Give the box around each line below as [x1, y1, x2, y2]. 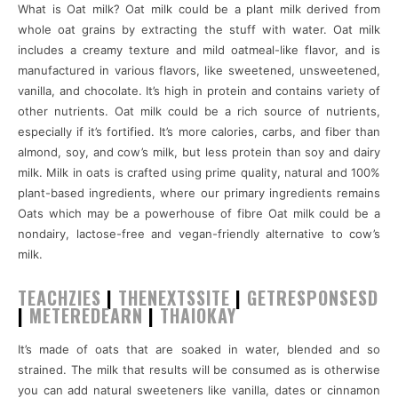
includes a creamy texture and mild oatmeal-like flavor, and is [18, 42, 380, 57]
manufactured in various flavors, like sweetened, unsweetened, [18, 62, 380, 77]
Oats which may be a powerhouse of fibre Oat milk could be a [18, 205, 380, 220]
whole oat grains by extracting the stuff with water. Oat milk [18, 21, 380, 36]
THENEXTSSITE [118, 283, 230, 311]
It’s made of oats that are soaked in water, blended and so [18, 341, 380, 356]
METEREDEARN [29, 301, 143, 329]
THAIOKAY [160, 301, 236, 329]
